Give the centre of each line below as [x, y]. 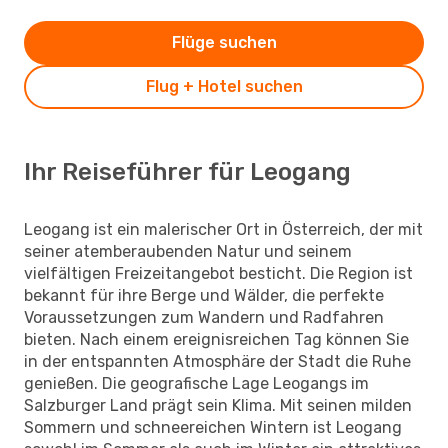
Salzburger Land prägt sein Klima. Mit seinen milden [218, 405]
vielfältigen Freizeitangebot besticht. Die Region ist [218, 273]
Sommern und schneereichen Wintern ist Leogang [213, 427]
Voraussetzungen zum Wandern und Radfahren [204, 317]
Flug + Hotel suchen [224, 86]
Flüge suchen [224, 42]
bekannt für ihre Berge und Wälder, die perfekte [204, 295]
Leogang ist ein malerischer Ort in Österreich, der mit [223, 229]
